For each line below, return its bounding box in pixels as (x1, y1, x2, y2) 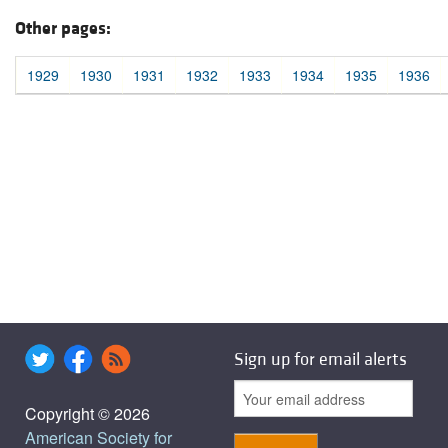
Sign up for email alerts (234, 348, 407, 371)
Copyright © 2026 (25, 401, 150, 425)
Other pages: (15, 16, 111, 40)
